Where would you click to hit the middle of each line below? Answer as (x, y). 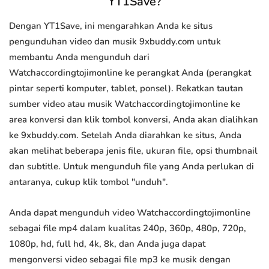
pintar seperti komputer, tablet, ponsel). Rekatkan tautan (126, 89)
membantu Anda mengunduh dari (79, 57)
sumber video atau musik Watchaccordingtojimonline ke (125, 104)
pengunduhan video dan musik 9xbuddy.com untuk (115, 42)
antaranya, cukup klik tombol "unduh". (89, 182)
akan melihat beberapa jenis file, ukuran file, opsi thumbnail (133, 151)
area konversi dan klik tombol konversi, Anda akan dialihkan (134, 120)
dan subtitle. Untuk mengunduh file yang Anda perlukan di (131, 167)
